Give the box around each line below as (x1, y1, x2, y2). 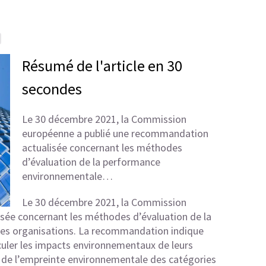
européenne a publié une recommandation (21, 126, 208, 140)
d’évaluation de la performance (21, 155, 160, 169)
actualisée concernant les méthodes (21, 141, 182, 154)
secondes (21, 79, 82, 99)
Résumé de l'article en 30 (21, 56, 182, 75)
